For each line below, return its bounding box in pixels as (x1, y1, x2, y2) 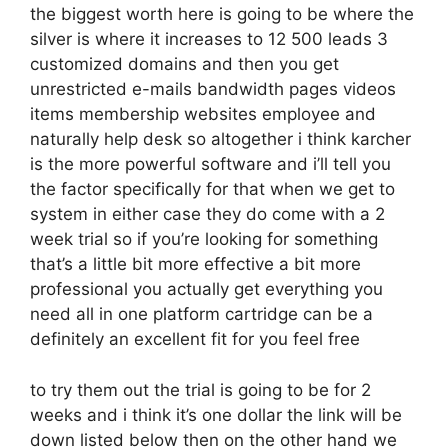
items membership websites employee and (30, 104, 376, 124)
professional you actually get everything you (30, 279, 383, 299)
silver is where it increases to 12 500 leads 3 (30, 29, 388, 49)
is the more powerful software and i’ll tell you (30, 154, 391, 174)
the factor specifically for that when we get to (30, 179, 395, 199)
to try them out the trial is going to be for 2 (30, 379, 371, 400)
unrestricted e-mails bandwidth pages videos (30, 79, 396, 99)
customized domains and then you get (30, 54, 339, 74)
